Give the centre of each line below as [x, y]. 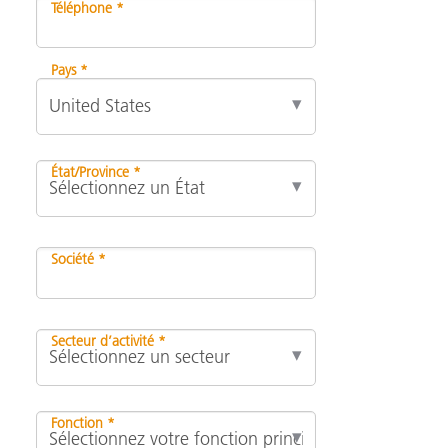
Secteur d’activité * [108, 341]
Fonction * [83, 423]
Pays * [69, 70]
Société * [78, 259]
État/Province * [96, 172]
